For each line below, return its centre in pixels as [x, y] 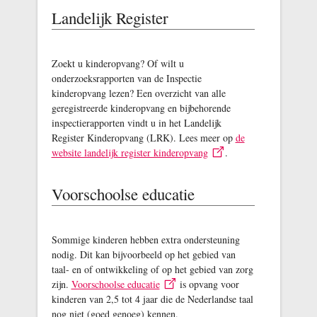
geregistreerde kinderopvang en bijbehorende [141, 108]
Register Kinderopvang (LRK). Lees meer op [143, 138]
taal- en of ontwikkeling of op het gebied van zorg [152, 270]
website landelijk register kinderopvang [129, 153]
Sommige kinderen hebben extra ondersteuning [145, 240]
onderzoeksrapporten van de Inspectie [126, 78]
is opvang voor [208, 284]
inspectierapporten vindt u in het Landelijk [136, 123]
